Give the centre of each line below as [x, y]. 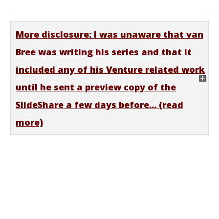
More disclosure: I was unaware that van [109, 34]
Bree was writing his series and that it [104, 52]
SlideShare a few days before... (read [99, 104]
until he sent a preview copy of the [96, 87]
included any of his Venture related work [110, 69]
